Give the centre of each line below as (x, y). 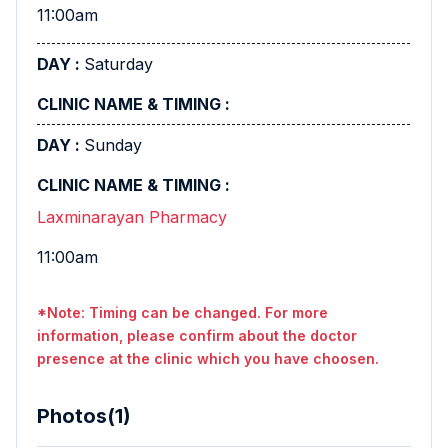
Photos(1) (84, 416)
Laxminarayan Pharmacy (132, 217)
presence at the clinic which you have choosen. (208, 358)
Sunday (113, 145)
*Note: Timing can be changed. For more (182, 312)
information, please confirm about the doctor (197, 335)
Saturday (118, 64)
